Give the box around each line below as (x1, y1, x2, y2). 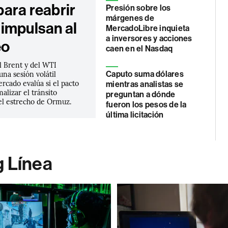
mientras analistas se (106, 79, 184, 89)
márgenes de (106, 13, 154, 23)
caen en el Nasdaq (106, 44, 173, 53)
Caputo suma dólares (106, 69, 184, 79)
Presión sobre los (106, 3, 171, 13)
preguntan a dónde (106, 90, 176, 99)
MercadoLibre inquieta (106, 23, 190, 33)
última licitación (106, 110, 164, 120)
